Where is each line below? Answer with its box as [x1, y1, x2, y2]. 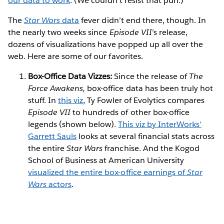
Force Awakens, [28, 82, 85, 93]
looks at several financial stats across [76, 130, 215, 141]
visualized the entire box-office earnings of [28, 166, 187, 177]
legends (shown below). [28, 118, 118, 129]
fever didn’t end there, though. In [79, 14, 206, 25]
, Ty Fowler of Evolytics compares [83, 94, 204, 105]
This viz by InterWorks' [118, 118, 201, 129]
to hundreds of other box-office [70, 106, 189, 117]
